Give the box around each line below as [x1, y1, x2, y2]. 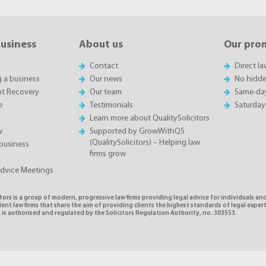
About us [78, 39, 123, 50]
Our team [89, 87, 122, 97]
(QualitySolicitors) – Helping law [89, 138, 200, 147]
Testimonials [89, 100, 133, 110]
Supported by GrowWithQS [89, 126, 185, 136]
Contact [89, 61, 118, 71]
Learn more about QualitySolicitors [89, 113, 210, 123]
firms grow [89, 149, 126, 159]
